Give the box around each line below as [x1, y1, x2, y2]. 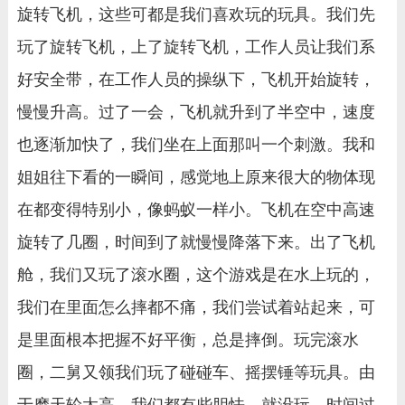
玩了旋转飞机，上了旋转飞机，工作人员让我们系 [16, 38, 375, 57]
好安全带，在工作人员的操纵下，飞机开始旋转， [16, 71, 375, 89]
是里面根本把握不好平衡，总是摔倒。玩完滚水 [16, 331, 359, 350]
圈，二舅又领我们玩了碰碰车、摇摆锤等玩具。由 [16, 363, 375, 382]
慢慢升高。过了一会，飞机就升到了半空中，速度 [16, 103, 375, 122]
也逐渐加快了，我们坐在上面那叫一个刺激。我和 [16, 136, 375, 155]
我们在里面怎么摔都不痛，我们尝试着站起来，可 [16, 298, 375, 317]
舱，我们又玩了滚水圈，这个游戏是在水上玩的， [16, 266, 375, 285]
